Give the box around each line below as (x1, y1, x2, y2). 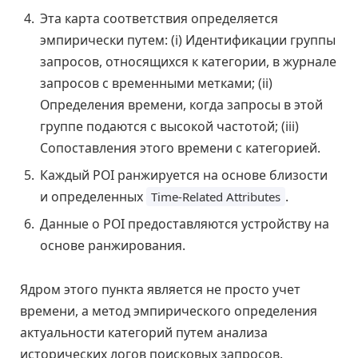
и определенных (40, 187, 146, 205)
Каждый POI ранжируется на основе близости (40, 165, 328, 184)
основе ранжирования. (40, 236, 185, 254)
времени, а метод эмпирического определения (20, 302, 317, 320)
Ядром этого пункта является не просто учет (20, 280, 300, 299)
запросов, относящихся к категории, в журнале (40, 52, 336, 70)
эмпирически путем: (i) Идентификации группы (40, 30, 336, 49)
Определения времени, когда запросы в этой (40, 95, 323, 113)
